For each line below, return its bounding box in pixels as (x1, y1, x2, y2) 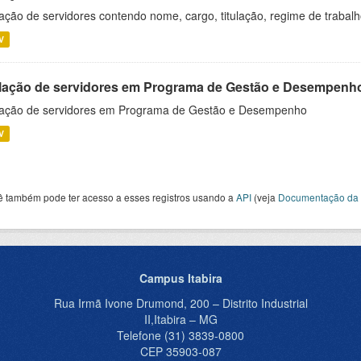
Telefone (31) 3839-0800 (117, 327, 244, 343)
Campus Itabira (139, 270, 222, 286)
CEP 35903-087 (139, 343, 222, 359)
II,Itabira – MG (143, 311, 218, 327)
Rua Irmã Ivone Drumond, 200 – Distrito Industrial (53, 295, 308, 311)
